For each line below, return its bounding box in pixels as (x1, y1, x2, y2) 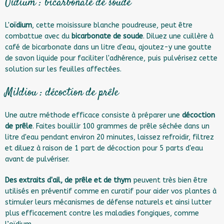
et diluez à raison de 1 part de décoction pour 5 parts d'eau (5, 144, 203, 152)
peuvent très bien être (133, 176, 207, 184)
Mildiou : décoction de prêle (5, 84, 118, 100)
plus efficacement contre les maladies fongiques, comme (5, 209, 199, 217)
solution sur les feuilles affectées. (5, 65, 121, 73)
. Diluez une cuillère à (143, 32, 213, 40)
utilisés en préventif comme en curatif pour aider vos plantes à (5, 187, 216, 195)
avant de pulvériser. (5, 155, 69, 163)
